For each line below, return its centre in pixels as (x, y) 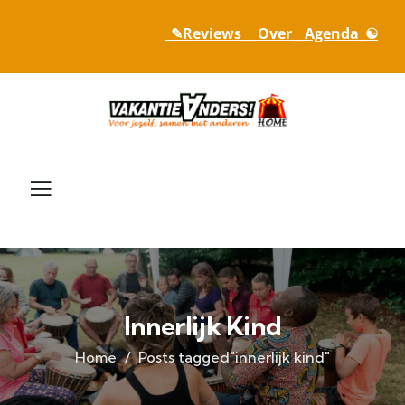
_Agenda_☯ (338, 33)
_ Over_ (273, 33)
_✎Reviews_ (206, 33)
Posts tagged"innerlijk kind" (234, 358)
